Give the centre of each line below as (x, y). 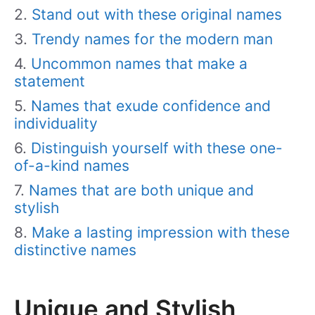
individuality (56, 123)
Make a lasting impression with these (161, 232)
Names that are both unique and (141, 190)
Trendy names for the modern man (152, 39)
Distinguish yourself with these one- (157, 148)
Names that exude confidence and (151, 106)
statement (50, 81)
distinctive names (75, 250)
